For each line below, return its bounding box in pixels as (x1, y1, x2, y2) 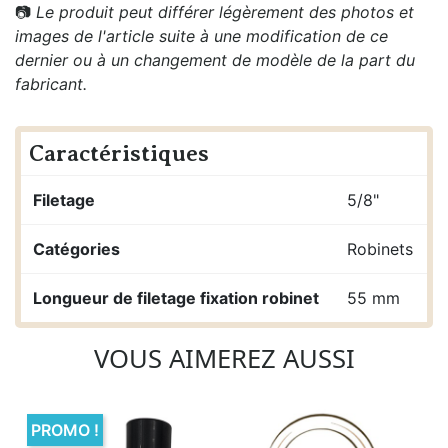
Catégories (33, 238, 120, 259)
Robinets (347, 238, 413, 259)
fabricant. (15, 73, 87, 94)
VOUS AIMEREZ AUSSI (93, 340, 355, 376)
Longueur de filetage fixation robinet (33, 287, 319, 308)
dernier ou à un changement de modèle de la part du (15, 49, 415, 70)
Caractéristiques (29, 140, 209, 166)
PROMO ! (31, 419, 99, 440)
